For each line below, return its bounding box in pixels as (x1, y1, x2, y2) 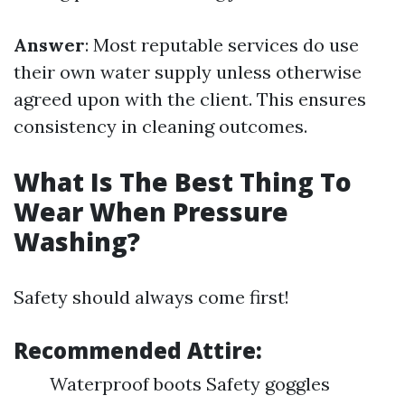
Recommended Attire (14, 335, 256, 365)
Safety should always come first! (14, 286, 289, 308)
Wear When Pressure (14, 194, 288, 229)
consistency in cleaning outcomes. (14, 115, 307, 137)
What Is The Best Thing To (14, 165, 352, 199)
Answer (14, 33, 85, 56)
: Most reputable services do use (85, 33, 359, 56)
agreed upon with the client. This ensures (14, 88, 366, 110)
